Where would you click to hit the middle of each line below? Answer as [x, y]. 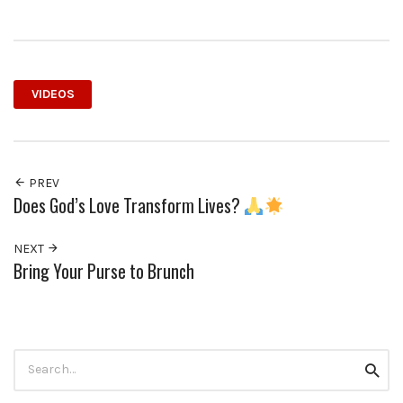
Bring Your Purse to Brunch [104, 271]
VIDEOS [53, 94]
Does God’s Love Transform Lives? [129, 205]
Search [34, 357]
